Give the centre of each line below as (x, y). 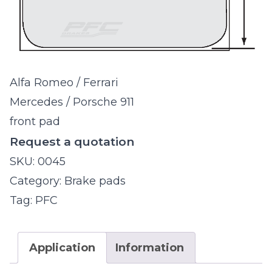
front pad (35, 122)
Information (150, 248)
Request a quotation (72, 142)
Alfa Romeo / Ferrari (64, 83)
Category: (37, 181)
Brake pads (95, 181)
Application (62, 248)
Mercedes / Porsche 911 (72, 102)
